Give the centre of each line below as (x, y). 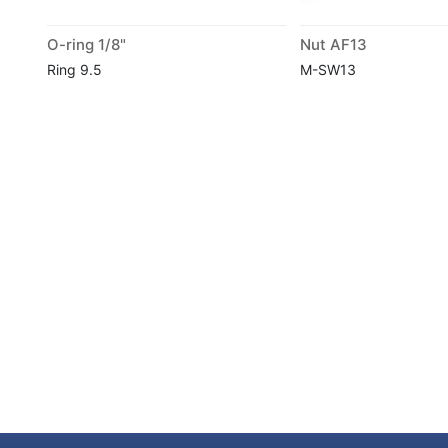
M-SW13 (327, 69)
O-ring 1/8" (86, 44)
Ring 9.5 (74, 69)
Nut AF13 (333, 44)
